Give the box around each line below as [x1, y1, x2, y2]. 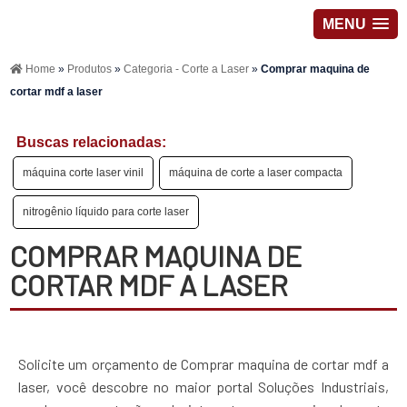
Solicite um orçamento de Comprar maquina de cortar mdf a [18, 355, 389, 373]
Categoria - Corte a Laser [124, 63, 253, 75]
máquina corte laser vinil [23, 166, 144, 179]
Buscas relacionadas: [16, 134, 167, 150]
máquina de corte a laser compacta [169, 166, 343, 179]
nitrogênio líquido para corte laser [23, 205, 190, 218]
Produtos [67, 63, 115, 75]
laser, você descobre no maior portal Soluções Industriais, [18, 378, 389, 396]
